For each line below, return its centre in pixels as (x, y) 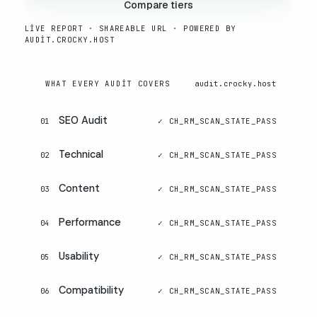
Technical (81, 154)
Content (79, 188)
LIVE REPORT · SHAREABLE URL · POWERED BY (131, 28)
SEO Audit (83, 120)
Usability (79, 256)
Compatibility (91, 290)
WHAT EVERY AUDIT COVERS (108, 83)
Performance (90, 222)
